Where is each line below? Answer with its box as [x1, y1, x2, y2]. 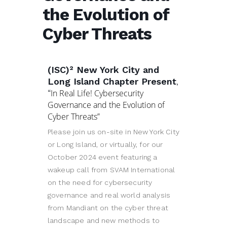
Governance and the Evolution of [48, 99, 165, 111]
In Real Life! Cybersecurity [51, 88, 143, 99]
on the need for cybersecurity [48, 178, 153, 187]
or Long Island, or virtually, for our [48, 140, 163, 149]
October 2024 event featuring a [48, 153, 158, 162]
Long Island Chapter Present [48, 76, 176, 87]
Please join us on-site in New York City [48, 128, 179, 136]
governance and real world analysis [48, 191, 171, 200]
